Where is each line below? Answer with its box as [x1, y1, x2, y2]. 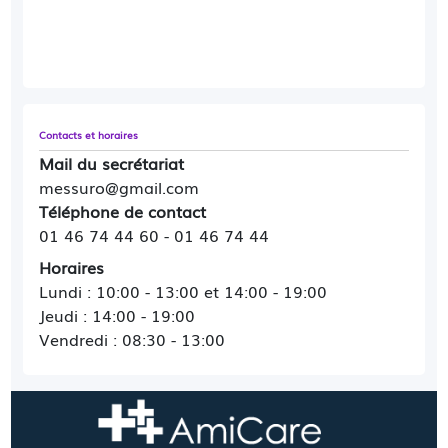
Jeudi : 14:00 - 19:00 [39, 303, 196, 327]
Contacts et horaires [39, 127, 139, 142]
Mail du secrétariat [39, 151, 185, 175]
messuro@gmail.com [39, 175, 200, 199]
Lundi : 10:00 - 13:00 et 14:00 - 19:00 [39, 279, 328, 303]
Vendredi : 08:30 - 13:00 [39, 327, 226, 351]
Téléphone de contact [39, 199, 207, 223]
